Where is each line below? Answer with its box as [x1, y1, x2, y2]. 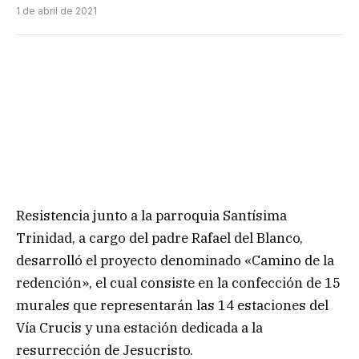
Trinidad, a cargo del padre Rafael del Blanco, [16, 228, 303, 247]
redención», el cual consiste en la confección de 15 [16, 273, 341, 292]
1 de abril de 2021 [16, 4, 97, 17]
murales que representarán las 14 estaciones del [16, 296, 329, 314]
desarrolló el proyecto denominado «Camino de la [16, 251, 334, 269]
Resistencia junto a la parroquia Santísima [16, 206, 287, 224]
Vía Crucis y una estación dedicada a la [16, 318, 263, 337]
